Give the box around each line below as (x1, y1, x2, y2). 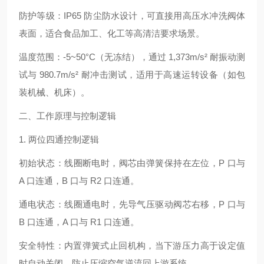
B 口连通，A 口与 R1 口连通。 (19, 217, 139, 227)
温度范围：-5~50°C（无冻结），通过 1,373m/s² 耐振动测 (19, 52, 245, 62)
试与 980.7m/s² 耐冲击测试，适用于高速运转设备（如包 (19, 70, 245, 80)
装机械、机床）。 (19, 87, 90, 97)
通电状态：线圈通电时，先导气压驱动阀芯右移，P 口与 (19, 199, 245, 209)
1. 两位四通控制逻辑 (19, 134, 99, 144)
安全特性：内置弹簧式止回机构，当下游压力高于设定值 (19, 240, 245, 250)
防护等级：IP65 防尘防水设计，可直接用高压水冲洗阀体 (19, 11, 245, 21)
